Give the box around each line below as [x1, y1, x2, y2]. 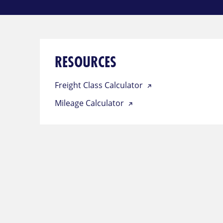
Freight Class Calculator [55, 80, 145, 91]
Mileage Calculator [55, 98, 126, 109]
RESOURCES [55, 52, 116, 72]
